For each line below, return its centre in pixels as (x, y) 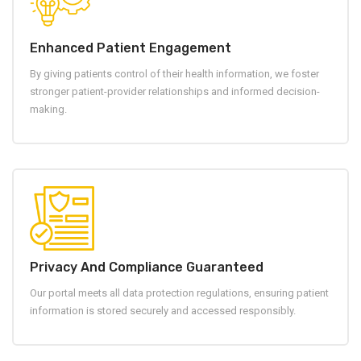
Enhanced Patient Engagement (131, 48)
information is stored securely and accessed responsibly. (163, 311)
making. (48, 110)
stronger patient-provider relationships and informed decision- (175, 92)
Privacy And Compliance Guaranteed (147, 268)
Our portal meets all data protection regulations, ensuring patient (179, 293)
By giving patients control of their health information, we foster (174, 74)
